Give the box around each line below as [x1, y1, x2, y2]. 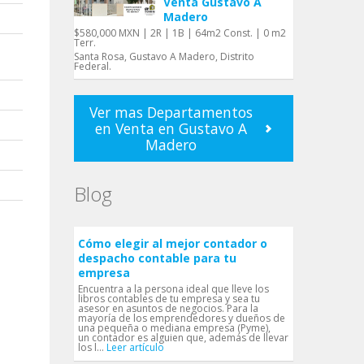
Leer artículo [106, 340, 164, 354]
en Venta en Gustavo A [95, 119, 247, 138]
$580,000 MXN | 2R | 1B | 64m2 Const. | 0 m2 [74, 26, 286, 40]
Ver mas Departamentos [89, 102, 253, 122]
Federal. [74, 59, 111, 73]
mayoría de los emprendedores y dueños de [78, 311, 285, 325]
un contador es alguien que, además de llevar [78, 331, 288, 344]
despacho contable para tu [78, 250, 236, 266]
